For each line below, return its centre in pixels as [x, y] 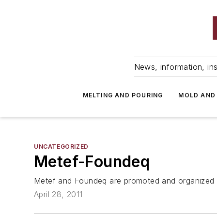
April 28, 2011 [58, 194]
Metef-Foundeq [92, 162]
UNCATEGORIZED [61, 147]
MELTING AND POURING [123, 95]
